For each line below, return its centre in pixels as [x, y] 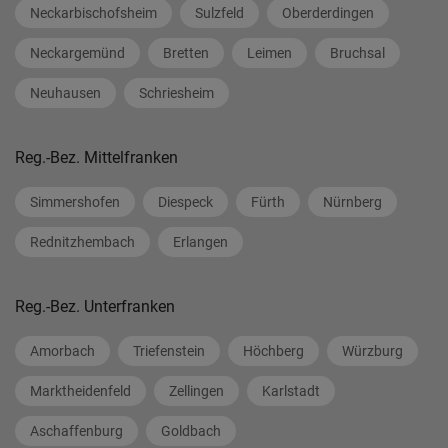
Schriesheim [176, 93]
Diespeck [185, 202]
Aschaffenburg [76, 431]
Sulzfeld [219, 13]
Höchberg [273, 351]
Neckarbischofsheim [93, 13]
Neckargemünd [77, 53]
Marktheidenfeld [80, 391]
